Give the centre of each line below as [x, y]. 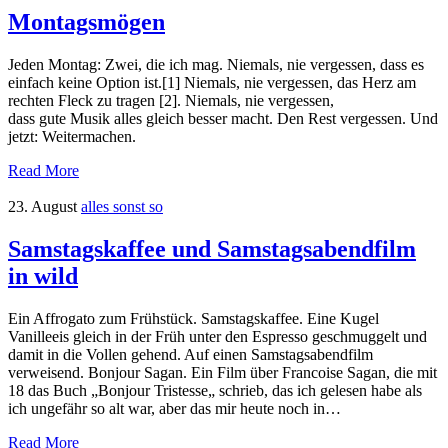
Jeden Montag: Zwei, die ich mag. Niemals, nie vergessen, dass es [216, 65]
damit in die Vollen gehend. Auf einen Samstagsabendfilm [190, 354]
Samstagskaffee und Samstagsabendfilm [212, 248]
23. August [42, 207]
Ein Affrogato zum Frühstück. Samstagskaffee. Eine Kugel [193, 318]
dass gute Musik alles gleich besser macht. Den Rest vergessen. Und [223, 119]
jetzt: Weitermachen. [72, 137]
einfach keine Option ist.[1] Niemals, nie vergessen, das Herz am [212, 83]
